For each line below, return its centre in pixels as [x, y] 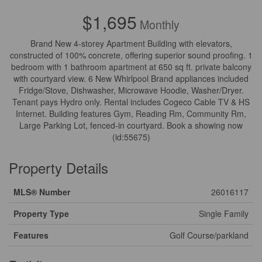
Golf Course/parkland [209, 235]
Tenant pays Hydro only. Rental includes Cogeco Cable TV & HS [131, 102]
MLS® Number [42, 192]
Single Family [224, 213]
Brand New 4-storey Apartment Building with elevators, [131, 43]
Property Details [58, 168]
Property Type [41, 213]
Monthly [158, 25]
